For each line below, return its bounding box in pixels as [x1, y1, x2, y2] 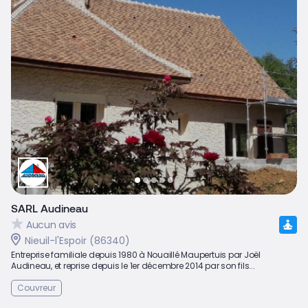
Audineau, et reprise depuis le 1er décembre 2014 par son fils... [11, 260, 255, 272]
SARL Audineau [11, 201, 88, 215]
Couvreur [17, 282, 56, 294]
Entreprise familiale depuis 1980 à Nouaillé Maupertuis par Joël [11, 249, 261, 261]
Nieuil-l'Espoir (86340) [25, 234, 130, 248]
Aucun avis [26, 217, 77, 232]
